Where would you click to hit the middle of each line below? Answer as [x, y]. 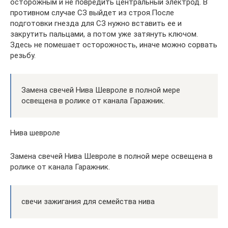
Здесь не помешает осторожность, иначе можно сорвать [114, 45]
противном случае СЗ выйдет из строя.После [92, 12]
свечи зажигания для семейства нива [88, 201]
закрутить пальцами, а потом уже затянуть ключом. [104, 34]
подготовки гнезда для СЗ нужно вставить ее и [96, 23]
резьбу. [23, 55]
